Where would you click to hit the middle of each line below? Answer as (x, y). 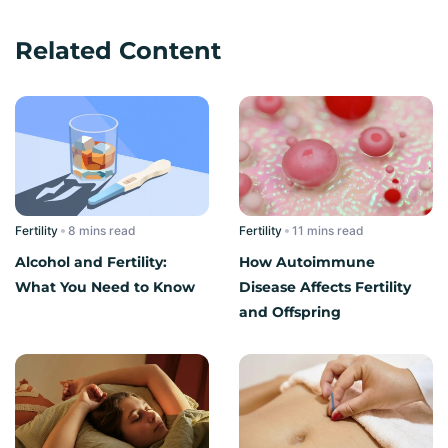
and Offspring (290, 311)
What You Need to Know (105, 286)
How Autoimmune (307, 261)
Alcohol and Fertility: (91, 261)
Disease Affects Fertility (325, 286)
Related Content (118, 50)
